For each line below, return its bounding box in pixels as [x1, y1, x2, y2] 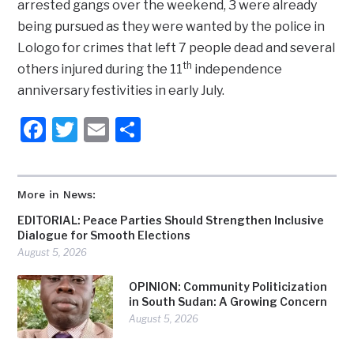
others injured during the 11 [17, 62, 183, 77]
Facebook [46, 114, 160, 145]
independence [192, 62, 283, 77]
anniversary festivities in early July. [17, 83, 225, 99]
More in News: [17, 188, 96, 201]
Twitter [77, 114, 162, 145]
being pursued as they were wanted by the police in [17, 19, 326, 35]
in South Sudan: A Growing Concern [129, 295, 328, 309]
